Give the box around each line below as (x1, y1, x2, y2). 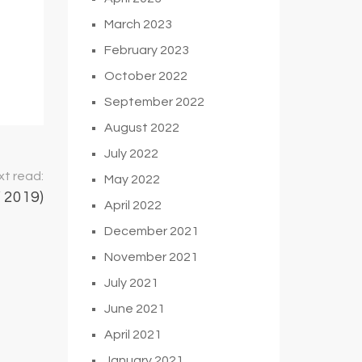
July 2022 (103, 146, 158, 160)
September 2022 (103, 95, 204, 108)
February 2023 (103, 43, 189, 57)
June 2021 (103, 301, 165, 315)
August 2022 (103, 120, 179, 134)
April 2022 (103, 198, 162, 212)
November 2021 (103, 250, 198, 263)
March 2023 (103, 17, 172, 31)
